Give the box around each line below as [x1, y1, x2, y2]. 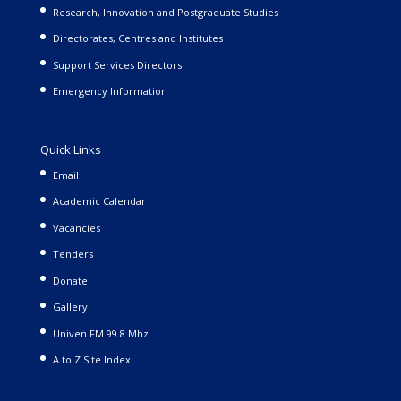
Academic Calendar [52, 194, 146, 209]
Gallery [52, 300, 88, 314]
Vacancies [52, 220, 100, 235]
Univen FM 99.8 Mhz [52, 326, 149, 340]
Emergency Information [52, 84, 167, 98]
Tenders [52, 247, 93, 261]
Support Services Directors [52, 57, 182, 72]
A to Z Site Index [52, 353, 131, 367]
